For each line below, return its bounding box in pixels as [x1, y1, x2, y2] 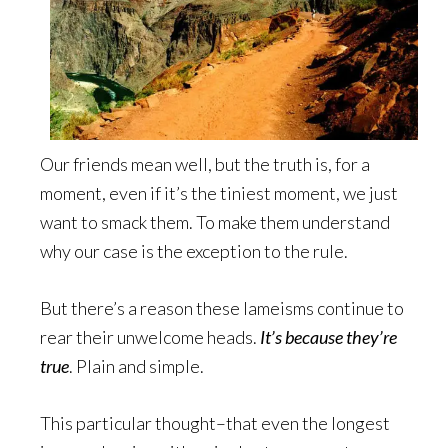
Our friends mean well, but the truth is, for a [40, 152, 370, 175]
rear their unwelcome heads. [40, 325, 260, 348]
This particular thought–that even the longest [40, 411, 390, 434]
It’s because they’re [260, 325, 397, 348]
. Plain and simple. [69, 354, 204, 377]
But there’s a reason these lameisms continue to [40, 296, 404, 319]
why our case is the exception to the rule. [40, 239, 348, 262]
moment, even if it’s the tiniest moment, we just [40, 181, 398, 204]
